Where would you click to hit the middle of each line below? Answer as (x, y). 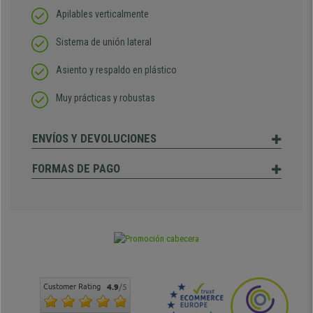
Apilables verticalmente (102, 14)
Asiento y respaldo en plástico (116, 70)
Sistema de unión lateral (104, 42)
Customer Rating (72, 287)
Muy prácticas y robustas (105, 98)
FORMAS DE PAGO (76, 168)
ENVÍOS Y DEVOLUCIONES (94, 138)
